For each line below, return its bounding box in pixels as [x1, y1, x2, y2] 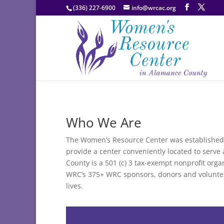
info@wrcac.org [131, 3, 176, 12]
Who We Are [66, 113, 141, 131]
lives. [66, 181, 83, 190]
